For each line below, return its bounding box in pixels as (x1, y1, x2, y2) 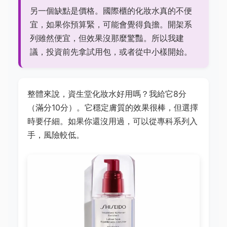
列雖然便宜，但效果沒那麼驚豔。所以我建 (30, 32, 184, 43)
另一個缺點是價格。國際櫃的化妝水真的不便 (30, 5, 192, 16)
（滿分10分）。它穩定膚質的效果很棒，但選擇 (27, 102, 198, 112)
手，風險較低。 (27, 129, 84, 140)
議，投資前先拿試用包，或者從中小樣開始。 (30, 46, 192, 57)
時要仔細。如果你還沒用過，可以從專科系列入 (27, 116, 198, 126)
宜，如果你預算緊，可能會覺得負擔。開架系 (30, 19, 192, 29)
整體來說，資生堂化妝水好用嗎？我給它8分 (27, 88, 186, 99)
